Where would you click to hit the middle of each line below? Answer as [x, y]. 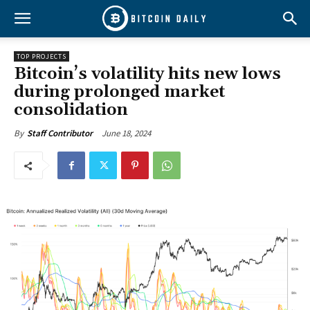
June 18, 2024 [126, 133]
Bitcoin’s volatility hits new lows [147, 74]
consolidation [71, 110]
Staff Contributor [60, 133]
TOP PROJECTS [42, 56]
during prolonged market [119, 92]
